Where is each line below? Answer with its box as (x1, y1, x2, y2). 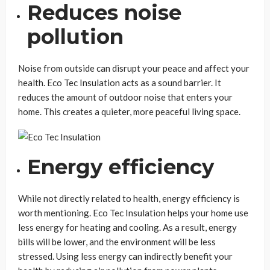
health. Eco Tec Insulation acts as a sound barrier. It (18, 77, 221, 89)
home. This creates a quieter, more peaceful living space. (18, 106, 240, 118)
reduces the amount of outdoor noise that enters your (18, 92, 233, 103)
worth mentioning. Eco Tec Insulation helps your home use (18, 207, 248, 219)
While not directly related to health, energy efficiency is (18, 193, 240, 204)
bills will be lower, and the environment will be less (18, 236, 216, 248)
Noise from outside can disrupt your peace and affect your (18, 63, 250, 74)
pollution (27, 24, 124, 50)
